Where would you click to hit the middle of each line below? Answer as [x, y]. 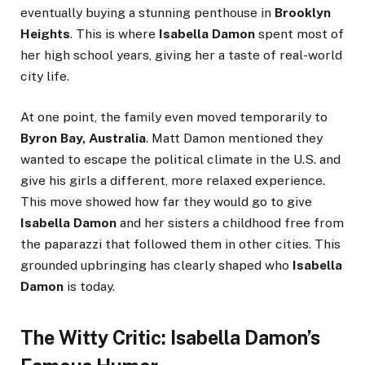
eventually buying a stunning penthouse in [147, 13]
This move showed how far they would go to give [166, 202]
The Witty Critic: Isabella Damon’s [170, 338]
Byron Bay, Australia [83, 139]
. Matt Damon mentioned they [234, 139]
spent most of [299, 34]
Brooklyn [303, 13]
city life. [45, 77]
